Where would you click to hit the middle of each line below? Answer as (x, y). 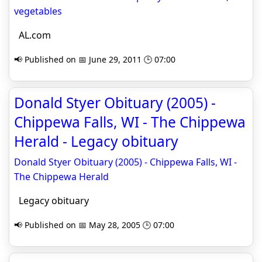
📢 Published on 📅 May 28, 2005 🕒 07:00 (94, 225)
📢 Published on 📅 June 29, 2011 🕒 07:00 (95, 59)
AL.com (32, 35)
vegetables (38, 11)
